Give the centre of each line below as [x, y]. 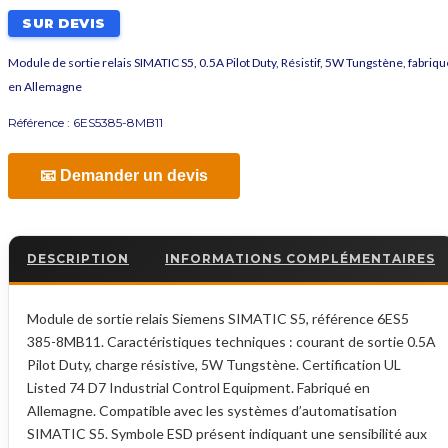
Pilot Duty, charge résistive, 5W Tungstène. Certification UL [214, 365]
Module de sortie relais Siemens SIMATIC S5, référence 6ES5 [218, 319]
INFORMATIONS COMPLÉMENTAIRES [300, 259]
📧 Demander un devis [124, 176]
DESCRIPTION [78, 259]
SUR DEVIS [64, 23]
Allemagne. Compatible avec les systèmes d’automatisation [212, 411]
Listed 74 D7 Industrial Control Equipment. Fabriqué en [198, 388]
